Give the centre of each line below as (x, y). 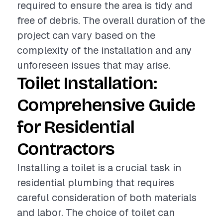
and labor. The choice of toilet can (96, 213)
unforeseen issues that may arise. (94, 65)
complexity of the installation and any (104, 50)
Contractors (66, 149)
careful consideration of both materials (107, 198)
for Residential (76, 127)
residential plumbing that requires (96, 183)
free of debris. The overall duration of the (111, 20)
